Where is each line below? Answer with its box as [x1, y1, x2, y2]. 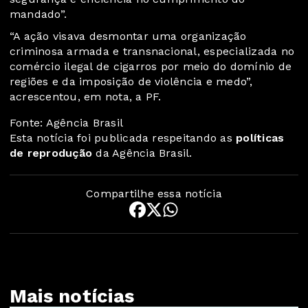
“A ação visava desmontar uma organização [10, 30, 247, 43]
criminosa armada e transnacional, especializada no [10, 45, 294, 58]
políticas [236, 131, 285, 145]
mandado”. [10, 8, 67, 21]
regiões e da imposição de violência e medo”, [10, 75, 253, 89]
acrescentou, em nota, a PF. [10, 90, 162, 104]
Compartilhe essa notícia [86, 187, 222, 201]
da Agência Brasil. [92, 146, 192, 160]
